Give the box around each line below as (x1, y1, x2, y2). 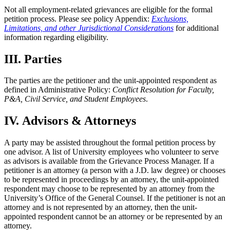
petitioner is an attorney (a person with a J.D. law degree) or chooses (4, 166, 225, 175)
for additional (174, 23, 219, 32)
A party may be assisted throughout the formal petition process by (4, 138, 216, 147)
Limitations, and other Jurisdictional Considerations (4, 23, 174, 32)
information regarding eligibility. (4, 32, 108, 42)
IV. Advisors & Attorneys (4, 114, 136, 128)
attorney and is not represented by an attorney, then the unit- (4, 203, 197, 212)
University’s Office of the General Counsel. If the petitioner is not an (4, 194, 225, 203)
